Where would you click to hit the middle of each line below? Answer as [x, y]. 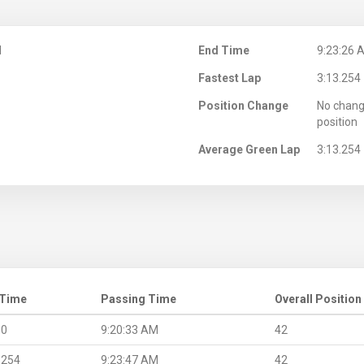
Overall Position [318, 299]
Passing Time [139, 299]
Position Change [243, 105]
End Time [224, 50]
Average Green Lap [249, 149]
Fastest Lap [230, 78]
